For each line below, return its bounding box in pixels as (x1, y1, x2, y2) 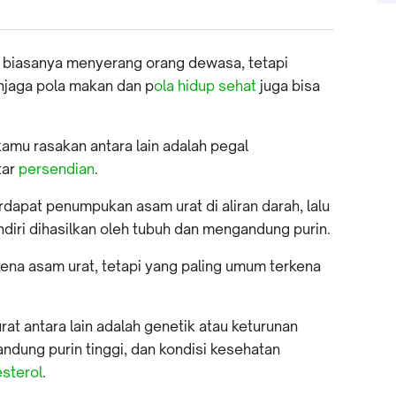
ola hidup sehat (154, 76, 256, 95)
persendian (19, 159, 95, 178)
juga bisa (256, 76, 320, 95)
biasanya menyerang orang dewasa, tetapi (3, 53, 288, 72)
